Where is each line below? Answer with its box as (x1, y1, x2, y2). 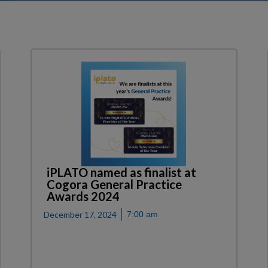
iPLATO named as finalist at (46, 165, 196, 180)
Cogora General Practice (46, 177, 182, 192)
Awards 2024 (46, 189, 120, 204)
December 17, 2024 (43, 209, 117, 220)
